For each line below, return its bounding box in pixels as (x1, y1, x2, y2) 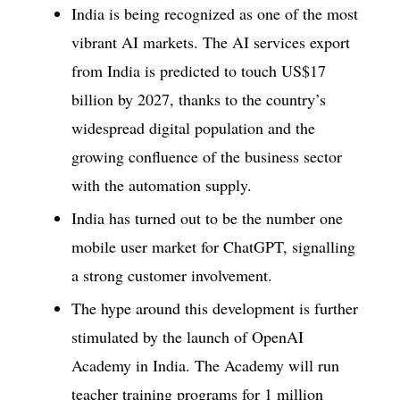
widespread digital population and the (71, 116, 315, 138)
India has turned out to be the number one (71, 206, 343, 229)
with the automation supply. (71, 173, 252, 196)
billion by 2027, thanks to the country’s (71, 87, 326, 110)
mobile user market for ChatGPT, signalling (71, 235, 355, 257)
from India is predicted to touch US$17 (71, 59, 326, 81)
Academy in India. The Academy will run (71, 354, 339, 377)
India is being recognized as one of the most (71, 2, 358, 24)
